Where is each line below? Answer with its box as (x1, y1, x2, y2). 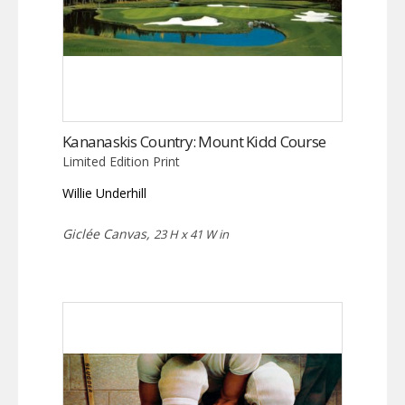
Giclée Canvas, (62, 224, 154, 242)
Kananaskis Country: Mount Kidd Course (62, 130, 326, 152)
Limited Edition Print (62, 152, 180, 170)
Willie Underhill (62, 184, 146, 202)
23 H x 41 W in (154, 225, 229, 242)
